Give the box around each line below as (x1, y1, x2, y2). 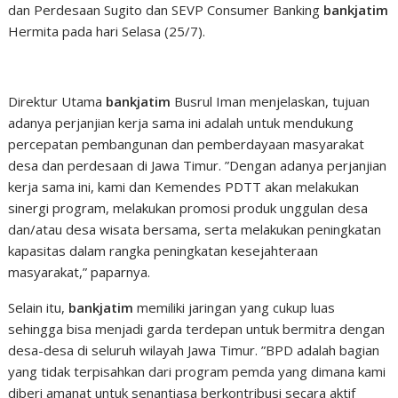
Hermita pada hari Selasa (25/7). (8, 22, 206, 41)
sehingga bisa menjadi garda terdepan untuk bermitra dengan (8, 320, 386, 338)
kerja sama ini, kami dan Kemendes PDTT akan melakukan (8, 178, 360, 196)
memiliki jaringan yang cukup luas (133, 298, 336, 317)
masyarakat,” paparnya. (8, 263, 151, 282)
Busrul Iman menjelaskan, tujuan (174, 92, 370, 111)
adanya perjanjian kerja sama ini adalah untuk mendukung (8, 114, 354, 132)
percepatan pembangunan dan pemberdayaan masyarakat (8, 135, 365, 154)
